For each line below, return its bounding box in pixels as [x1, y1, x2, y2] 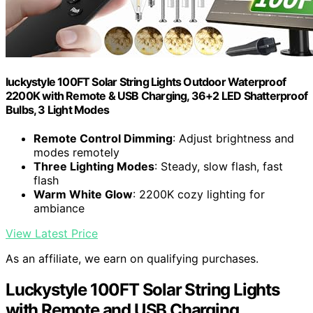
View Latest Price [6, 226, 98, 241]
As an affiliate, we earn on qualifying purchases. [6, 252, 259, 266]
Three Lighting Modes [34, 159, 154, 174]
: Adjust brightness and [173, 131, 294, 146]
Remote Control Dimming [34, 131, 173, 146]
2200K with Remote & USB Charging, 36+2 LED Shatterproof [6, 88, 308, 103]
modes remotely [34, 145, 119, 160]
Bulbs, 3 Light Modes [6, 102, 109, 117]
